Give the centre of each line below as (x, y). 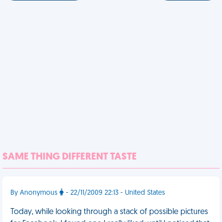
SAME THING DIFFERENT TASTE (70, 157)
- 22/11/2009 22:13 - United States (114, 193)
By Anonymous (35, 193)
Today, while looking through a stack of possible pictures (109, 212)
